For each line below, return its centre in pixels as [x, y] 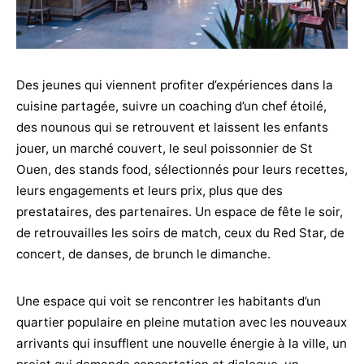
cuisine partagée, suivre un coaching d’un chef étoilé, [171, 106]
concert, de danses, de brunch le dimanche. [143, 254]
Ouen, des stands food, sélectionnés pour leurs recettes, [182, 170]
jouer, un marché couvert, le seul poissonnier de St [165, 149]
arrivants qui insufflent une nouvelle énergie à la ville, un [182, 344]
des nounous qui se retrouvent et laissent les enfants [172, 128]
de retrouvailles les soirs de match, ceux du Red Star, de [180, 233]
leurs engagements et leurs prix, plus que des [149, 191]
